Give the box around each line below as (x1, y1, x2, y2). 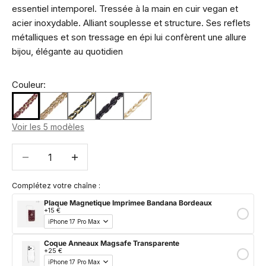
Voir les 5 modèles (12, 122, 84, 132)
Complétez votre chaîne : (12, 181, 100, 191)
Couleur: (12, 79, 46, 90)
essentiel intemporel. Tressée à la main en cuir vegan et (12, 3, 238, 14)
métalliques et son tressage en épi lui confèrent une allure (12, 31, 246, 43)
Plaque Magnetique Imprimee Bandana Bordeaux (44, 198, 212, 208)
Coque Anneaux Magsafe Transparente (44, 239, 179, 248)
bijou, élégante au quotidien (12, 46, 123, 57)
